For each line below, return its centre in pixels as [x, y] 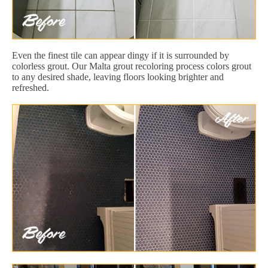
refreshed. [31, 87]
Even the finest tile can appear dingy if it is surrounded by [121, 55]
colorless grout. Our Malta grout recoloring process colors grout [132, 66]
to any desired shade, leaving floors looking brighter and [118, 77]
